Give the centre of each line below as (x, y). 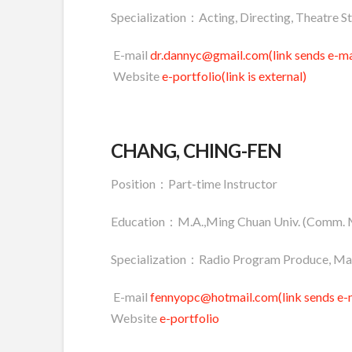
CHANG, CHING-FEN (196, 150)
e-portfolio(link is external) (234, 75)
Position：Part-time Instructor (194, 183)
